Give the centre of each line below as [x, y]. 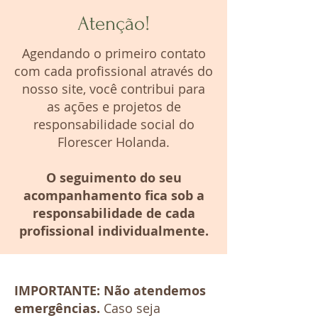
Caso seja [132, 308]
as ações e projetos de [114, 106]
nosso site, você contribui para [114, 89]
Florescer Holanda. [114, 142]
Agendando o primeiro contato [114, 53]
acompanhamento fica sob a [114, 196]
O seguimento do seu [114, 178]
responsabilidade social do [114, 124]
